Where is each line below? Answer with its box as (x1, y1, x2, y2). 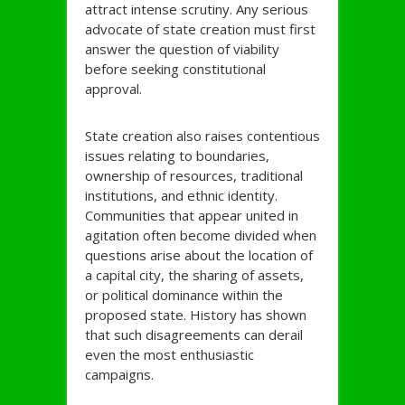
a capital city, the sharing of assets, (85, 266, 304, 285)
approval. (85, 80, 142, 99)
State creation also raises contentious (85, 127, 320, 146)
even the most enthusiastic (85, 345, 254, 364)
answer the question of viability (85, 40, 279, 59)
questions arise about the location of (85, 246, 313, 265)
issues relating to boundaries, (85, 146, 269, 165)
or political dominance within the (85, 286, 283, 305)
